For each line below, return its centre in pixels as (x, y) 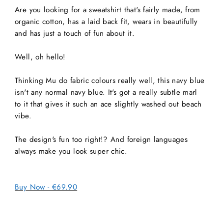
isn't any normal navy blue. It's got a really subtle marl (106, 93)
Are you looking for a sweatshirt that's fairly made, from (108, 10)
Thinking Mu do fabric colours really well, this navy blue (110, 81)
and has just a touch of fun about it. (75, 34)
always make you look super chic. (71, 151)
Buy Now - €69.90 (46, 187)
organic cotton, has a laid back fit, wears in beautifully (106, 22)
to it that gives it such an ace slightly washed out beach (108, 104)
